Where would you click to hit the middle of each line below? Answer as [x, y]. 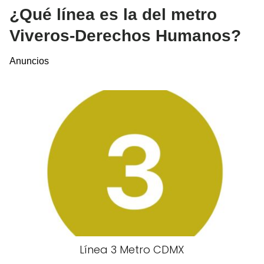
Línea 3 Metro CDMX [132, 250]
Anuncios [29, 61]
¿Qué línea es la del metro [113, 14]
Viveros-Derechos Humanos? [125, 35]
